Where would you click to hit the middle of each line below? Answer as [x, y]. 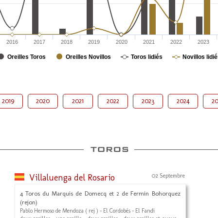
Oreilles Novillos [88, 57]
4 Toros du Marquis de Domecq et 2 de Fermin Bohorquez [100, 193]
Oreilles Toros [27, 57]
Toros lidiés [147, 57]
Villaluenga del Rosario [72, 178]
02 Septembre [168, 176]
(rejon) [28, 202]
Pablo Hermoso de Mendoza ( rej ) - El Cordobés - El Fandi [87, 211]
